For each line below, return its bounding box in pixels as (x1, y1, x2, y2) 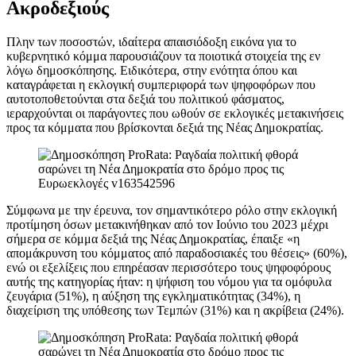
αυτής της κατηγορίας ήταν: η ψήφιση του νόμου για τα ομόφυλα (6, 274, 331, 288)
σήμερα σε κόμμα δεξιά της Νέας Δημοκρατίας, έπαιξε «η (6, 231, 300, 246)
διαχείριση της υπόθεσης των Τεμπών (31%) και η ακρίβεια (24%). (6, 303, 344, 317)
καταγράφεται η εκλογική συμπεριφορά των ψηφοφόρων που (6, 77, 315, 91)
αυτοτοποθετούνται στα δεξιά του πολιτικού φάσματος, (6, 91, 284, 106)
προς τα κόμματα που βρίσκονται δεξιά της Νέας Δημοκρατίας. (6, 120, 323, 134)
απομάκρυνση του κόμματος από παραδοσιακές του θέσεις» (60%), (6, 246, 347, 260)
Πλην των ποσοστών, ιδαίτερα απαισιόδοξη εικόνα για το (6, 34, 296, 48)
